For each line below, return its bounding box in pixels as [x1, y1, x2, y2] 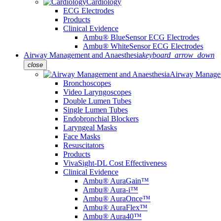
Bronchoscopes [63, 79, 111, 87]
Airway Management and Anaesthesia [24, 51, 142, 59]
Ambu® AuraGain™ [83, 177, 149, 185]
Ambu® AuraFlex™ [83, 203, 147, 212]
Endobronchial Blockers [63, 114, 139, 123]
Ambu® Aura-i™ [83, 185, 138, 194]
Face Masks [63, 132, 100, 141]
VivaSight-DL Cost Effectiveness [63, 159, 167, 167]
